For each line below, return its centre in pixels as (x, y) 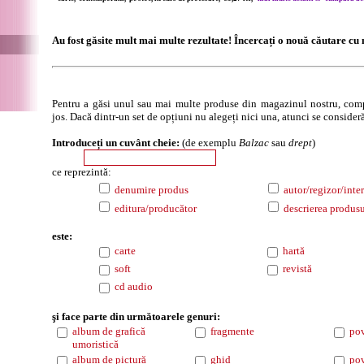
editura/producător (154, 208)
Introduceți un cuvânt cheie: (116, 143)
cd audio (134, 286)
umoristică (95, 344)
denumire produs (150, 190)
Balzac (254, 143)
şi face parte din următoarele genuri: (136, 316)
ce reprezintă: (82, 172)
